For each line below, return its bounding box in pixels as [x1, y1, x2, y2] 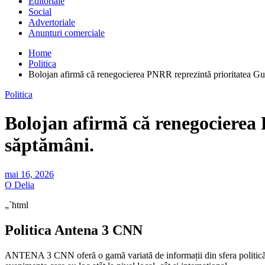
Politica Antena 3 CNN [5, 222, 143, 238]
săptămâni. [5, 134, 94, 156]
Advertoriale [28, 17, 75, 27]
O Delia [5, 179, 34, 190]
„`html [5, 199, 28, 210]
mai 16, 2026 [5, 169, 54, 179]
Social [28, 6, 51, 17]
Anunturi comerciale [28, 27, 105, 38]
